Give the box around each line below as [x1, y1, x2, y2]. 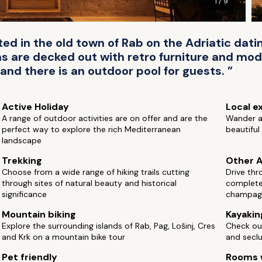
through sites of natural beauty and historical [2, 178, 177, 188]
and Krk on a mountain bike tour [2, 232, 126, 242]
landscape [2, 135, 42, 146]
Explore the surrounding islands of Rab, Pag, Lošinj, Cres [2, 220, 216, 231]
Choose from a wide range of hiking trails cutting [2, 167, 190, 177]
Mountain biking [2, 208, 77, 220]
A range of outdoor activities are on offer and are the [2, 113, 208, 123]
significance [2, 189, 47, 199]
